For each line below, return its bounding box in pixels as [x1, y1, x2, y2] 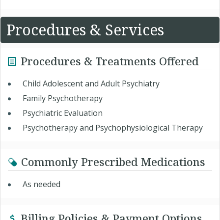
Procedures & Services [6, 20, 164, 40]
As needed [23, 179, 60, 190]
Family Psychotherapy [23, 93, 103, 104]
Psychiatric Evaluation [23, 108, 103, 119]
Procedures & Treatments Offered [21, 54, 199, 69]
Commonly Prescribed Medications [21, 154, 205, 169]
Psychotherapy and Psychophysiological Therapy [23, 122, 203, 134]
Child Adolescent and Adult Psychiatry [23, 78, 160, 89]
